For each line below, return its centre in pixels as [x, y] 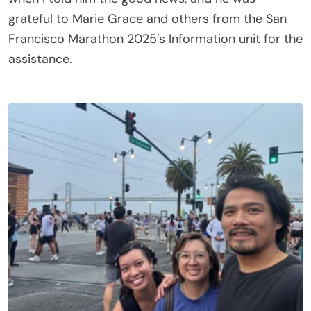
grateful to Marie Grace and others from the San [148, 18]
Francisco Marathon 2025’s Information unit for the [155, 39]
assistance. [40, 59]
